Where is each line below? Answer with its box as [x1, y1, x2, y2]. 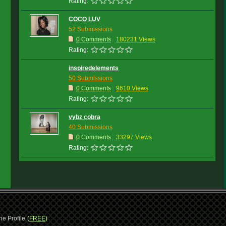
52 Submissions [69, 26, 112, 33]
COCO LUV [69, 16, 100, 23]
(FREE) [27, 215, 47, 222]
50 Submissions [69, 75, 112, 82]
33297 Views [116, 134, 152, 141]
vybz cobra [69, 114, 100, 121]
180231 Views [116, 36, 155, 43]
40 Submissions [69, 124, 112, 131]
